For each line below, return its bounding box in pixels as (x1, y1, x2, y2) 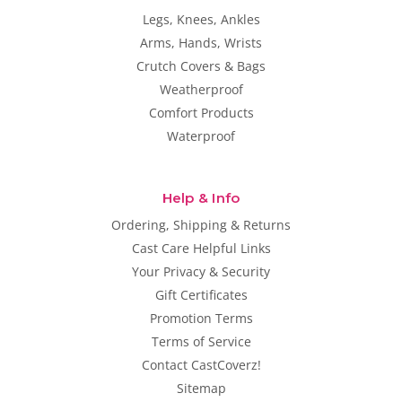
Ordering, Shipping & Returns (111, 216, 291, 234)
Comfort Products (148, 104, 254, 122)
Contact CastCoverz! (141, 356, 261, 374)
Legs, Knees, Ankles (142, 11, 260, 29)
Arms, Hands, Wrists (140, 34, 262, 52)
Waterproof (167, 127, 235, 145)
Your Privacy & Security (132, 263, 270, 281)
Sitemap (176, 380, 226, 398)
